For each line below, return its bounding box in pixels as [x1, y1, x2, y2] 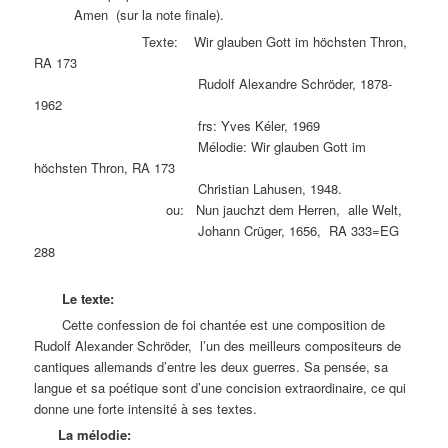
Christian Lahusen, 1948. [34, 178, 343, 198]
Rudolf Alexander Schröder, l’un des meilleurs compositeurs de [34, 336, 402, 356]
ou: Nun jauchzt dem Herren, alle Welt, [34, 199, 411, 219]
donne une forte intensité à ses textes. [34, 399, 258, 419]
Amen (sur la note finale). [34, 5, 225, 25]
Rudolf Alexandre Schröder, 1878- [34, 73, 393, 93]
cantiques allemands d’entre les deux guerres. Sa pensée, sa [34, 357, 389, 377]
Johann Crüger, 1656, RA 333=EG [34, 220, 400, 240]
